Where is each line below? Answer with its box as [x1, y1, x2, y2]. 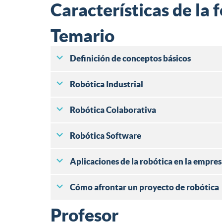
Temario [51, 26, 114, 46]
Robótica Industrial [70, 79, 143, 89]
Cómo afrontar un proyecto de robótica [70, 182, 219, 192]
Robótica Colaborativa [70, 105, 156, 115]
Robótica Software [70, 131, 141, 141]
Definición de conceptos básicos [70, 54, 191, 63]
